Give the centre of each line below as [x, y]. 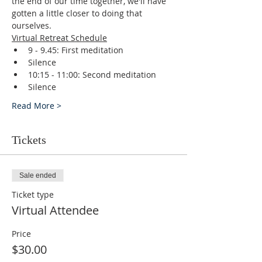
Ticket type [33, 194]
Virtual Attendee [55, 210]
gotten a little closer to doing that [78, 13]
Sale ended [38, 175]
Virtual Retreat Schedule [59, 38]
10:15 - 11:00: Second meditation [92, 75]
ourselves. [32, 25]
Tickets [29, 140]
